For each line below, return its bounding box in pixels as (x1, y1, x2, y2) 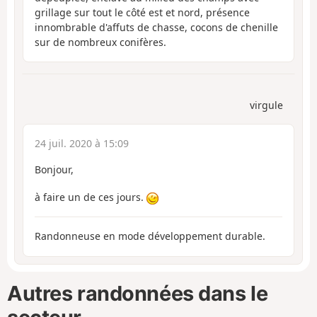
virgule (250, 98, 283, 113)
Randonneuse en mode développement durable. (35, 229, 265, 243)
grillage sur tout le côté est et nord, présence (35, 5, 250, 19)
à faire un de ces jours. (35, 190, 146, 204)
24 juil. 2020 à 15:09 (35, 137, 129, 151)
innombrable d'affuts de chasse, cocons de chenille (35, 20, 278, 34)
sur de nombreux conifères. (35, 35, 166, 49)
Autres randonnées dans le (7, 281, 268, 306)
